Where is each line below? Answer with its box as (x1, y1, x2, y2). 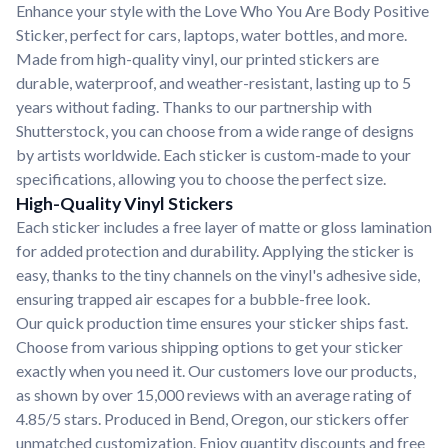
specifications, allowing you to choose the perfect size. (16, 169, 386, 188)
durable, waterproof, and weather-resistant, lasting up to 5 (16, 73, 411, 92)
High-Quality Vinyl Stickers (16, 192, 233, 214)
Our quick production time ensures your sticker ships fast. (16, 313, 408, 332)
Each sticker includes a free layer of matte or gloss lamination (16, 217, 432, 236)
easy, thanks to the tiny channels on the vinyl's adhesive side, (16, 265, 420, 284)
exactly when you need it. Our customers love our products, (16, 361, 416, 380)
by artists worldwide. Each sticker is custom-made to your (16, 145, 411, 164)
